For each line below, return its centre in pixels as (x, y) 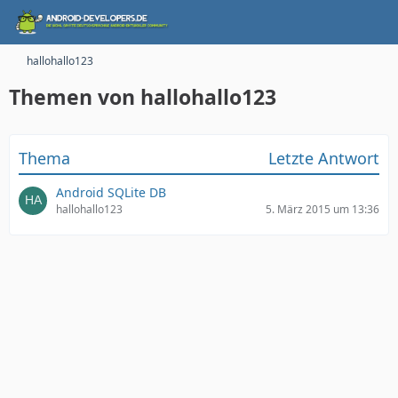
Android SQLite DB (111, 192)
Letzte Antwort (324, 158)
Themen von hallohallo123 (143, 97)
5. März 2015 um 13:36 (322, 209)
